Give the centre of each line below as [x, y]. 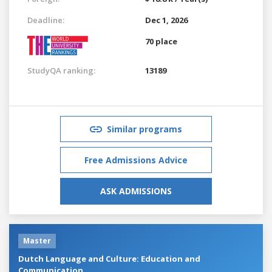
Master [37, 240]
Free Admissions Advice [136, 160]
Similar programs [144, 129]
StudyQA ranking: [61, 70]
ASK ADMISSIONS [136, 191]
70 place [161, 41]
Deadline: [46, 20]
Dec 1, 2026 [166, 20]
